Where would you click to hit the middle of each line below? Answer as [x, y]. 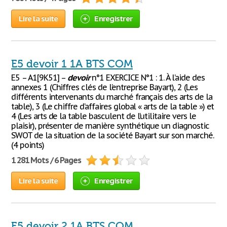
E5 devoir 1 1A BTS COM [72, 64]
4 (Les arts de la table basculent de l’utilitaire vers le [104, 116]
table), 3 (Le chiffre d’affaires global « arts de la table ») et [113, 106]
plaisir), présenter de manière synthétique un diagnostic [110, 126]
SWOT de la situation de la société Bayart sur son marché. [112, 135]
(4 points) [28, 145]
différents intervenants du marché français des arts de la [112, 97]
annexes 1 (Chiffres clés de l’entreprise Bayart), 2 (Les [104, 87]
